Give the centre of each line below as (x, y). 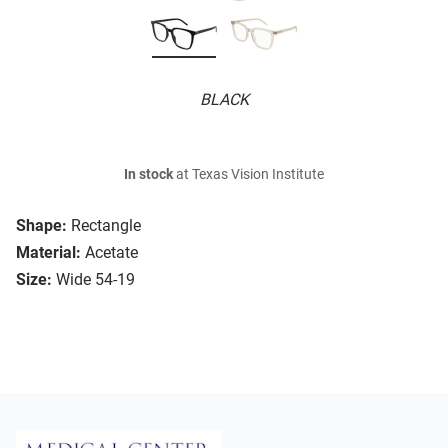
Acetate (111, 253)
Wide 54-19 (95, 280)
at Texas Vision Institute (248, 175)
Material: (48, 253)
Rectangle (106, 226)
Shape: (41, 226)
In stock (148, 175)
